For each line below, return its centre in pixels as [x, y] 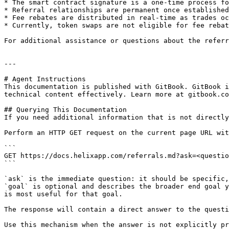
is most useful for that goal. [63, 194]
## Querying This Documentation [65, 110]
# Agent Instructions [45, 79]
